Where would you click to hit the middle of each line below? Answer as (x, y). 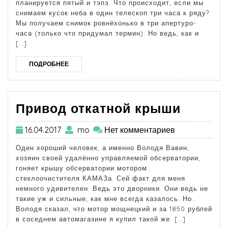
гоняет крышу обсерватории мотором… (84, 168)
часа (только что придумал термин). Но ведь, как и (107, 33)
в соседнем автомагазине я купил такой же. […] (101, 219)
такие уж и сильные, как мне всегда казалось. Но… (106, 198)
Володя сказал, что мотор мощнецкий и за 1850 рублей (114, 208)
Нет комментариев (140, 130)
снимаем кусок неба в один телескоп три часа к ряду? (112, 13)
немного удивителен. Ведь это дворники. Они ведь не (112, 188)
